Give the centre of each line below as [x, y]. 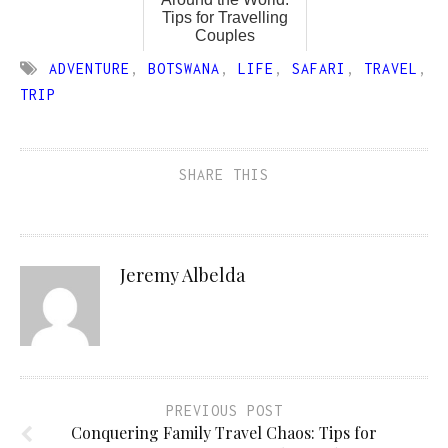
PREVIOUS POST [224, 411]
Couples [224, 36]
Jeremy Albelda [182, 275]
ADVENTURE [89, 69]
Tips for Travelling [224, 18]
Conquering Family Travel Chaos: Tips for [224, 433]
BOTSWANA [183, 69]
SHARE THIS [224, 175]
